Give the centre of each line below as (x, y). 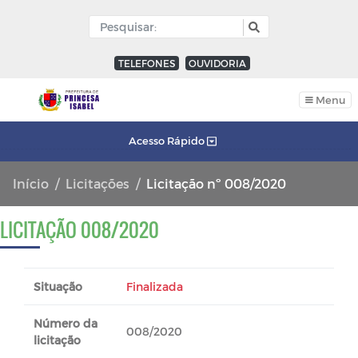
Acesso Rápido (168, 141)
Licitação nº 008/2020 (216, 183)
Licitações (97, 183)
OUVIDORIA (218, 63)
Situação (58, 286)
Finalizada (154, 286)
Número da (66, 323)
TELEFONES (146, 63)
